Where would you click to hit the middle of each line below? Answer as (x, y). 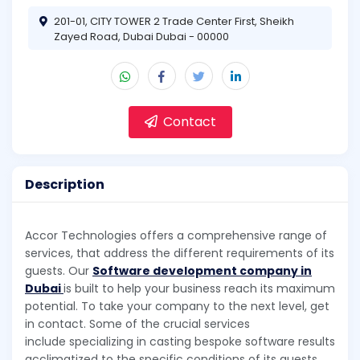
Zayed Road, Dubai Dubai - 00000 (141, 36)
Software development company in (202, 271)
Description (65, 184)
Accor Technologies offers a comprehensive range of (176, 236)
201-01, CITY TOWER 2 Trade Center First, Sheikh (174, 21)
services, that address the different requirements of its (180, 254)
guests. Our (59, 271)
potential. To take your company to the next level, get (177, 307)
